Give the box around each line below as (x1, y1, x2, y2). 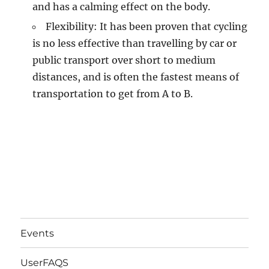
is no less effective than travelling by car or (32, 37, 237, 49)
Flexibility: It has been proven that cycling (46, 20, 248, 32)
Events (20, 227, 55, 239)
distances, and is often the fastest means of (32, 71, 240, 83)
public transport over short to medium (32, 54, 216, 66)
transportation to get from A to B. (32, 88, 193, 100)
